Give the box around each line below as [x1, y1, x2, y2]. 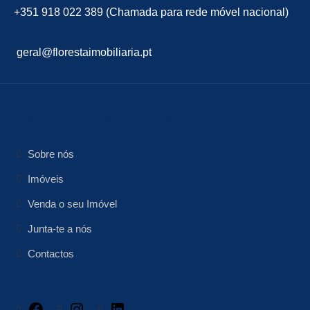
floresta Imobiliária [14, 106, 167, 125]
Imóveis [28, 172, 64, 185]
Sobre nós [28, 147, 74, 160]
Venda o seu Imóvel [28, 197, 117, 210]
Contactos [28, 247, 74, 259]
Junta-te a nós [28, 222, 92, 235]
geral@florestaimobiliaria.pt [14, 46, 152, 58]
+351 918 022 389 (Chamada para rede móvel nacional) [14, 6, 289, 18]
